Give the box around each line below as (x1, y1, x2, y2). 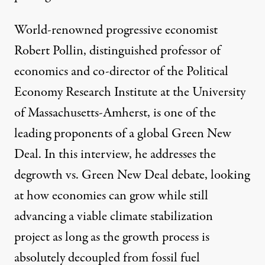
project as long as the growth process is (14, 228, 209, 247)
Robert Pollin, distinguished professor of (14, 41, 221, 61)
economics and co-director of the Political (14, 62, 228, 82)
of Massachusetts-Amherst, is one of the (14, 104, 216, 123)
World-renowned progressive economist (14, 21, 218, 40)
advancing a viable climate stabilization (14, 207, 213, 227)
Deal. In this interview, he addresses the (14, 145, 216, 164)
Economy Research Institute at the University (14, 83, 245, 102)
